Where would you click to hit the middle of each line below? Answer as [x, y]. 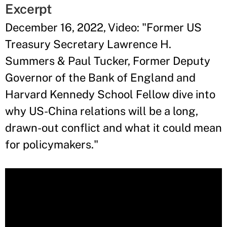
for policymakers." [53, 144]
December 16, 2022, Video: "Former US [103, 27]
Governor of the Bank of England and [100, 78]
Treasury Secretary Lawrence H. [88, 44]
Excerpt [29, 9]
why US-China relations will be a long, [102, 111]
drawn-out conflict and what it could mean [113, 128]
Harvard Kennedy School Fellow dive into [110, 94]
